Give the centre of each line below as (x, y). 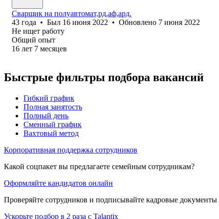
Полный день (46, 115)
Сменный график (53, 124)
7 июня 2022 (179, 22)
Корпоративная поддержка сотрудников (71, 150)
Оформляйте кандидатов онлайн (58, 183)
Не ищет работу (38, 31)
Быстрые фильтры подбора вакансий (104, 77)
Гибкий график (49, 98)
